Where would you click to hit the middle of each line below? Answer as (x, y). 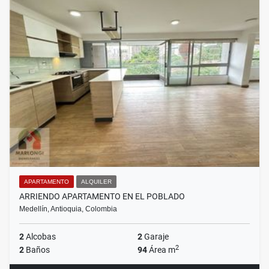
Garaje (156, 237)
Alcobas (40, 237)
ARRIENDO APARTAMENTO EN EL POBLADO (102, 197)
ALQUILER (96, 182)
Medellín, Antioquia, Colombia (68, 209)
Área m (161, 250)
